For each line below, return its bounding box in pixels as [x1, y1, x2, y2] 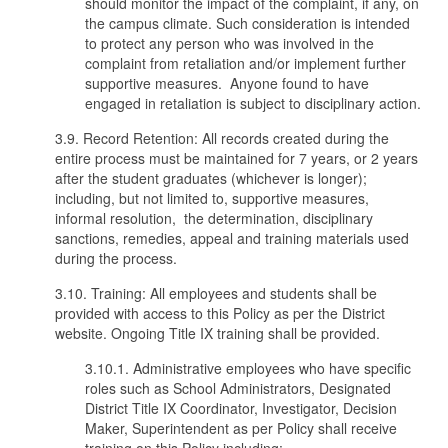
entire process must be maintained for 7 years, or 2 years [55, 148, 418, 168]
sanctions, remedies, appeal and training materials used [55, 228, 409, 248]
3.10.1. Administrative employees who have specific [85, 358, 411, 378]
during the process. [55, 248, 189, 268]
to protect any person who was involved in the [85, 33, 374, 53]
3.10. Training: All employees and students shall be [55, 283, 377, 303]
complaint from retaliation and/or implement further [85, 53, 406, 73]
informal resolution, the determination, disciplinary [55, 208, 373, 228]
